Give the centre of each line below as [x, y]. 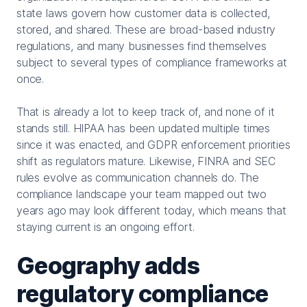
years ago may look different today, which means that [151, 210]
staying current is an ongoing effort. [106, 226]
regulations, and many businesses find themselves [142, 46]
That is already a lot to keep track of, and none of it [146, 111]
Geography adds [108, 265]
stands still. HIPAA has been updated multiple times [144, 128]
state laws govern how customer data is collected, [143, 13]
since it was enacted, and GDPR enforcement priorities [153, 144]
